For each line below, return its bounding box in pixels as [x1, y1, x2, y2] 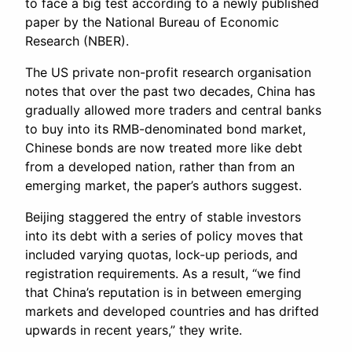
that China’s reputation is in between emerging [25, 284, 302, 301]
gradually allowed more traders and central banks [25, 102, 321, 119]
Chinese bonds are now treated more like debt [25, 140, 302, 156]
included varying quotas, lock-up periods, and [25, 247, 298, 263]
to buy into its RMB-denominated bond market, [25, 121, 306, 137]
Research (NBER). [25, 33, 129, 49]
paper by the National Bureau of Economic [25, 14, 279, 31]
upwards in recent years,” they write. [25, 322, 242, 339]
